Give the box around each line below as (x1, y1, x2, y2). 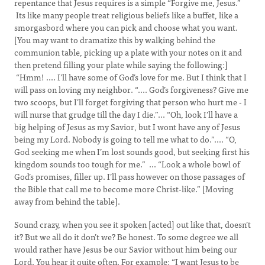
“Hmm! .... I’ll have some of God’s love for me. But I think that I (14, 70, 247, 83)
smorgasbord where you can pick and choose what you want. (14, 21, 238, 34)
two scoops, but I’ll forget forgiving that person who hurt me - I (14, 95, 247, 108)
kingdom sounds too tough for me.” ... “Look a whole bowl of (14, 157, 240, 170)
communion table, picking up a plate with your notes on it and (14, 46, 242, 59)
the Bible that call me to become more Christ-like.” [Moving (14, 182, 234, 195)
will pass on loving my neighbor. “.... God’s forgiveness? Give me (14, 83, 248, 96)
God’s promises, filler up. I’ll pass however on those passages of (14, 170, 245, 183)
